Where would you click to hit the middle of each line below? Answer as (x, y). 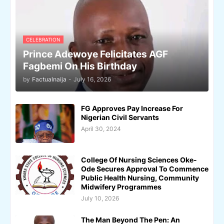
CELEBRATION (43, 40)
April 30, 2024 (101, 129)
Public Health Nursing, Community (140, 178)
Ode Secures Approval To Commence (145, 169)
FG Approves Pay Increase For (132, 108)
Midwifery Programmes (121, 187)
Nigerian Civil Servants (120, 117)
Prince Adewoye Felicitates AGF (95, 54)
